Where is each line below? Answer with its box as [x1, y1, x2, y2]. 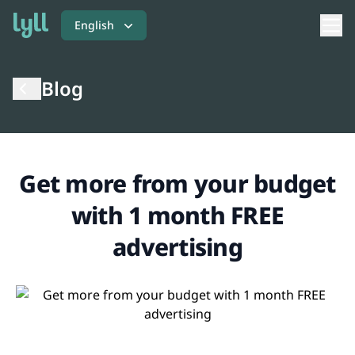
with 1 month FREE [71, 199, 284, 231]
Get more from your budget [19, 167, 336, 200]
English [74, 17, 114, 32]
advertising [113, 231, 242, 263]
